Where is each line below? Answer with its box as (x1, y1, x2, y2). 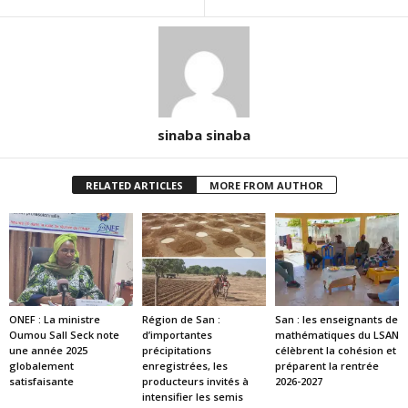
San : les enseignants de (274, 311, 398, 326)
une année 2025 (9, 342, 87, 357)
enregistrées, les (141, 358, 228, 372)
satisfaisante (9, 373, 74, 388)
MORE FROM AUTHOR (209, 178, 323, 192)
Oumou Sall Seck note (9, 327, 119, 342)
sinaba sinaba (158, 126, 250, 144)
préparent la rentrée (274, 358, 379, 372)
